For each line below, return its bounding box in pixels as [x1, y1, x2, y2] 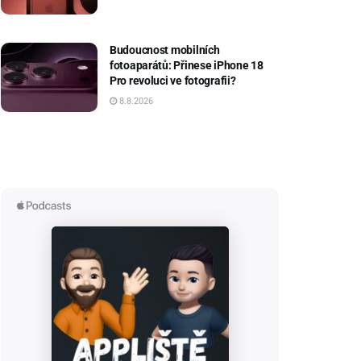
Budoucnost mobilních [110, 43, 220, 56]
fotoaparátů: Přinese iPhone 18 [110, 58, 263, 72]
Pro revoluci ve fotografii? [110, 73, 236, 87]
